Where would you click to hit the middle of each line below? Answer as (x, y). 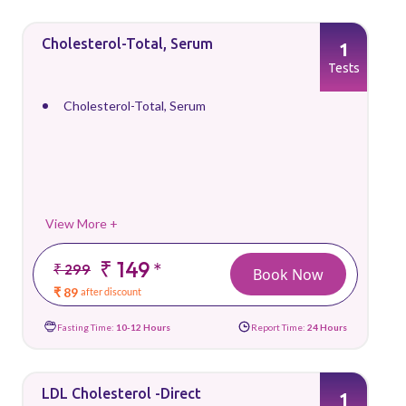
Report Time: (279, 327)
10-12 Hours (143, 327)
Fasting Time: (87, 327)
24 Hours (327, 327)
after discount (111, 291)
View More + (82, 223)
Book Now (288, 274)
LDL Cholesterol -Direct (121, 393)
